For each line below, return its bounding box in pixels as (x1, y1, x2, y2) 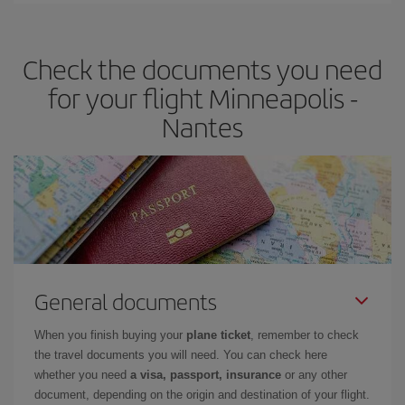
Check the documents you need (23, 50, 382, 88)
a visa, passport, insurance (130, 368, 281, 381)
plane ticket (186, 328, 250, 342)
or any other (281, 368, 347, 381)
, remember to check (250, 328, 359, 342)
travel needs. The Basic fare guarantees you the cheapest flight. (28, 12, 364, 25)
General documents (34, 286, 217, 316)
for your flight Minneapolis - (47, 79, 358, 117)
